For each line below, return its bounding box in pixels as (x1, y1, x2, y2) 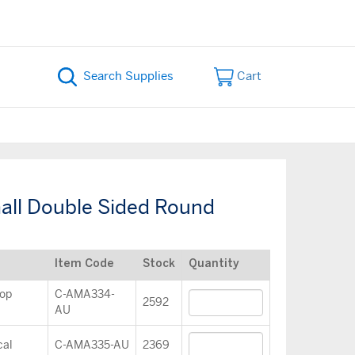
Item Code (54, 259, 114, 269)
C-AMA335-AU (54, 340, 129, 351)
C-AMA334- (54, 289, 115, 300)
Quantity (188, 259, 239, 269)
